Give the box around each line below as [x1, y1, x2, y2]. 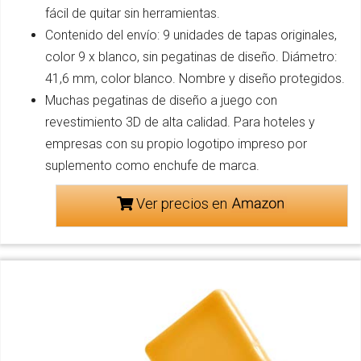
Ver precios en [132, 194, 230, 212]
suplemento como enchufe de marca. [45, 157, 259, 173]
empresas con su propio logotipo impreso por [45, 135, 307, 151]
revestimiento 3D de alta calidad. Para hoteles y [45, 114, 315, 130]
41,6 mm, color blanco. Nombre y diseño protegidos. [45, 70, 345, 86]
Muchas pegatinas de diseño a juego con [45, 92, 277, 108]
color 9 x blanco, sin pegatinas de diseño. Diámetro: [45, 48, 337, 64]
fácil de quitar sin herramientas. [45, 5, 220, 21]
